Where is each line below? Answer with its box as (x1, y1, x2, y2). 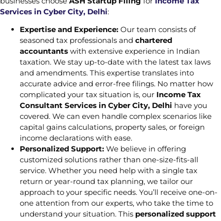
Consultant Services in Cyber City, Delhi (20, 101, 172, 110)
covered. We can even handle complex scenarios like (20, 111, 212, 121)
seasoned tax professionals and (20, 36, 135, 45)
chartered (135, 36, 172, 45)
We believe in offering (104, 144, 186, 154)
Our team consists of (118, 25, 196, 35)
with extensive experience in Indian (68, 46, 200, 56)
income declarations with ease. (20, 133, 132, 143)
